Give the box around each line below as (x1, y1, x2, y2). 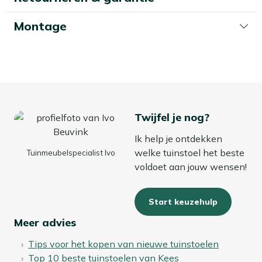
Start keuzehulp (149, 196, 218, 207)
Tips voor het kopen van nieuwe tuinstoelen (28, 237, 219, 250)
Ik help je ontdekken (135, 132, 222, 144)
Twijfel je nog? (135, 110, 209, 124)
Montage (14, 18, 67, 33)
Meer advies (14, 215, 76, 229)
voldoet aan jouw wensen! (135, 160, 247, 173)
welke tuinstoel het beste (135, 146, 244, 158)
